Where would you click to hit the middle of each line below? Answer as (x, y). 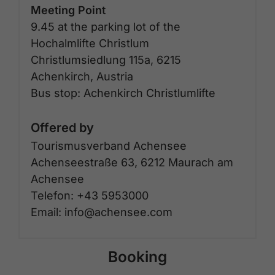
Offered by (62, 127)
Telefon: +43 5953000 (90, 195)
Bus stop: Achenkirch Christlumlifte (123, 93)
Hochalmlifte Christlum (90, 43)
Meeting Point (68, 10)
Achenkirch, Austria (82, 76)
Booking (137, 256)
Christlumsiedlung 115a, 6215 (106, 60)
